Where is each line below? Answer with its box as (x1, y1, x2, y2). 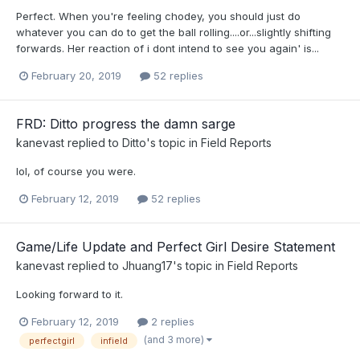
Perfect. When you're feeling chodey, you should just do (16, 9, 301, 22)
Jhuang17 (122, 258, 173, 272)
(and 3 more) (144, 333, 207, 346)
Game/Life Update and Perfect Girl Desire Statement (16, 238, 335, 255)
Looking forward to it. (16, 287, 123, 301)
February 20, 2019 (31, 68, 121, 82)
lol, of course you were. (16, 164, 136, 178)
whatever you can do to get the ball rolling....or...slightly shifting (16, 25, 331, 39)
